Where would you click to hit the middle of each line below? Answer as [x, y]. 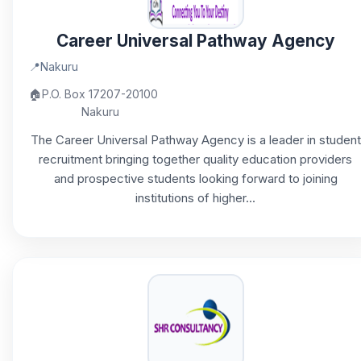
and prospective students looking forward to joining [195, 178]
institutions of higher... [195, 198]
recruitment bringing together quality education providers [195, 159]
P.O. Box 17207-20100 [100, 94]
